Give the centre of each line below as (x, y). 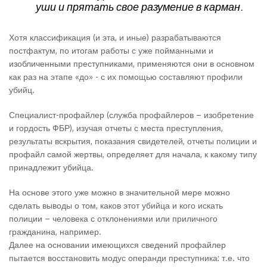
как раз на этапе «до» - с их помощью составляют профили (126, 77)
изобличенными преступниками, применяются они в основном (132, 63)
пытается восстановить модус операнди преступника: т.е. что (129, 258)
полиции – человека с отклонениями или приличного (113, 218)
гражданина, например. (55, 232)
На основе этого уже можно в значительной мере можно (119, 192)
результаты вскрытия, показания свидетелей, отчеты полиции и (133, 141)
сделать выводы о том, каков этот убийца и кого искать (116, 205)
